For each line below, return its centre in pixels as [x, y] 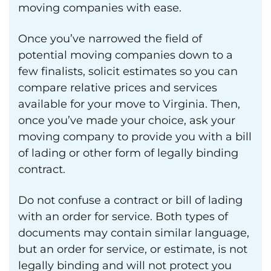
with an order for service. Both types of [123, 217]
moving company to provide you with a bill [135, 137]
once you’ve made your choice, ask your [127, 120]
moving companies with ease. [100, 8]
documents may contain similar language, [134, 233]
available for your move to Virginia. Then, [129, 104]
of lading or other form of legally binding [128, 153]
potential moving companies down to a [126, 55]
